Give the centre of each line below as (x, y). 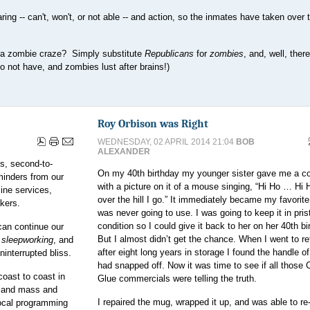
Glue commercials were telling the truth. (177, 279)
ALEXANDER (124, 152)
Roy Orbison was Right (153, 124)
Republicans (169, 54)
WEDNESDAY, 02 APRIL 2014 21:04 (167, 142)
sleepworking (27, 240)
